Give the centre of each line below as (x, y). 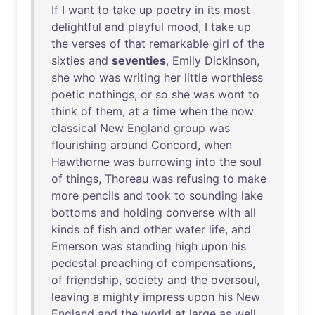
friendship (92, 280)
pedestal (74, 263)
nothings (111, 94)
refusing (198, 179)
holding (143, 212)
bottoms (74, 212)
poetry (174, 10)
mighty (121, 297)
